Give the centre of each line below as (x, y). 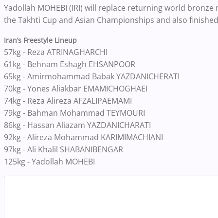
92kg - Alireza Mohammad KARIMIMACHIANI (83, 137)
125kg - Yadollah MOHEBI (49, 162)
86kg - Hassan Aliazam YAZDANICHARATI (77, 125)
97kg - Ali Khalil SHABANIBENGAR (64, 150)
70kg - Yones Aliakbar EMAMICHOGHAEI (76, 89)
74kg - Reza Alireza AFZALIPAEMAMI (68, 101)
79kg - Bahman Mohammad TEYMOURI (74, 113)
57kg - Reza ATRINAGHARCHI (56, 52)
